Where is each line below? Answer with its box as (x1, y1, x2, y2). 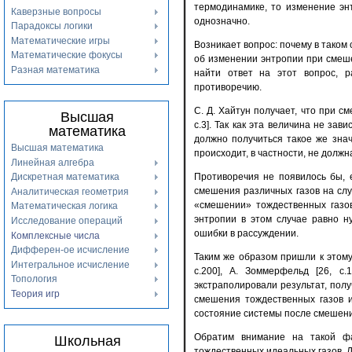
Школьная (53, 333, 121, 349)
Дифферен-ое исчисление (11, 244, 130, 256)
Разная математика (11, 64, 100, 75)
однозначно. (194, 16, 250, 27)
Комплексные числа (11, 229, 100, 241)
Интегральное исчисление (11, 258, 130, 270)
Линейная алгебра (11, 156, 94, 168)
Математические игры (11, 35, 110, 46)
